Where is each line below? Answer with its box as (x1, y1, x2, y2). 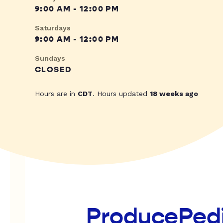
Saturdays (35, 24, 71, 32)
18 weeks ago (150, 90, 198, 98)
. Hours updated (93, 90, 150, 98)
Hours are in (35, 90, 78, 98)
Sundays (35, 54, 65, 63)
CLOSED (35, 65, 72, 75)
